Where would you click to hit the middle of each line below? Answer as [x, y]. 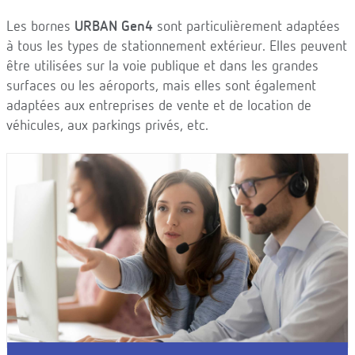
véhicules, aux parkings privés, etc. [107, 126]
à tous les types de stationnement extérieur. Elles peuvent [177, 47]
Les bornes [40, 27]
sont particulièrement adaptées [248, 27]
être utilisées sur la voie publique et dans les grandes [162, 67]
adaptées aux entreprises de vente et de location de [159, 106]
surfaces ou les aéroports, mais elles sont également [161, 86]
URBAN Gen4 [116, 27]
